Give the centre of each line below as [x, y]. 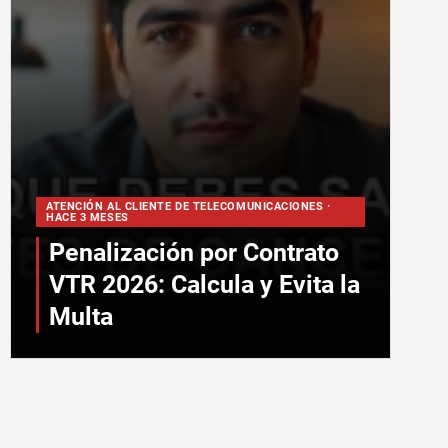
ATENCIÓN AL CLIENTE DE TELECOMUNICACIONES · [188, 206]
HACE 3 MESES [87, 217]
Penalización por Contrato [194, 252]
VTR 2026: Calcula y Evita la [204, 284]
